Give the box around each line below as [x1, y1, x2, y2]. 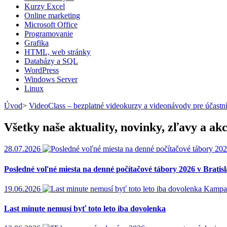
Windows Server [24, 75, 78, 84]
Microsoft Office [24, 20, 78, 29]
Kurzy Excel [24, 2, 65, 11]
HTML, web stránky [24, 48, 91, 57]
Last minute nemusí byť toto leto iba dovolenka [4, 204, 166, 213]
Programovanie [24, 29, 73, 39]
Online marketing [24, 11, 80, 20]
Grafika [24, 39, 49, 48]
